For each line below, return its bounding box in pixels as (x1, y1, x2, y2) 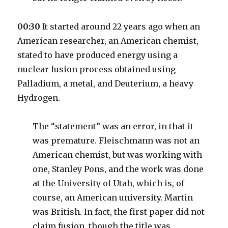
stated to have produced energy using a (17, 50, 178, 60)
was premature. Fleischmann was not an (33, 135, 200, 146)
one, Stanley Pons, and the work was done (33, 164, 204, 174)
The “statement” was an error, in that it (33, 121, 194, 131)
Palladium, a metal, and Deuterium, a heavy (17, 78, 194, 89)
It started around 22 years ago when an (40, 21, 201, 32)
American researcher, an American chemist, (17, 36, 199, 46)
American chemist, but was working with (33, 150, 203, 160)
